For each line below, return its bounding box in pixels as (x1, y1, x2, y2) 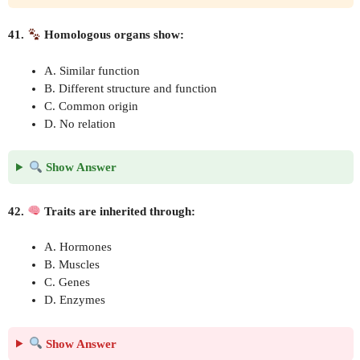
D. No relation (44, 117, 116, 130)
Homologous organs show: (41, 28, 185, 41)
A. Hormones (44, 240, 112, 253)
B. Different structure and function (44, 81, 217, 95)
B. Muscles (44, 258, 100, 271)
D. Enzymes (44, 293, 105, 306)
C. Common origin (44, 99, 138, 112)
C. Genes (44, 276, 90, 288)
